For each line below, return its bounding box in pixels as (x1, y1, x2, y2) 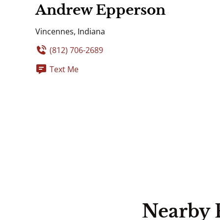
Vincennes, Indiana (35, 26, 105, 37)
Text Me (50, 63, 79, 75)
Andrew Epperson (35, 1, 165, 19)
